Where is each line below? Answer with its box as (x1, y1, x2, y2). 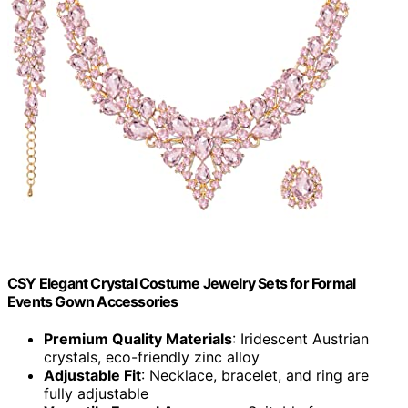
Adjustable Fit (44, 365, 141, 384)
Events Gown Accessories (7, 291, 178, 311)
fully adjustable (44, 383, 148, 403)
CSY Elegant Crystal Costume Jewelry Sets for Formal (7, 273, 356, 292)
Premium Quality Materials (44, 329, 232, 348)
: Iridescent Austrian (232, 329, 369, 348)
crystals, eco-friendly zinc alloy (44, 347, 260, 366)
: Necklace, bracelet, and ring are (141, 365, 369, 384)
